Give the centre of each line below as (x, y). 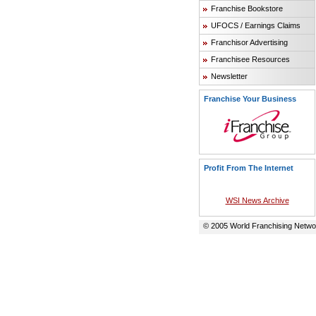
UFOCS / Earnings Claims (256, 25)
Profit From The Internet (249, 168)
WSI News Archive (257, 200)
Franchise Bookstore (247, 8)
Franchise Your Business (250, 99)
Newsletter (229, 76)
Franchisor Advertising (249, 42)
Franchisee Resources (250, 59)
